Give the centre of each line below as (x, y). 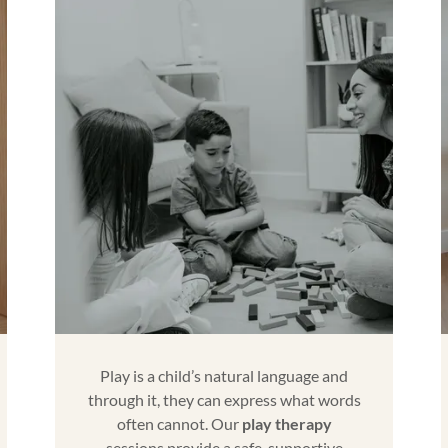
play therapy (286, 423)
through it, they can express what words (224, 399)
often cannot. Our (179, 423)
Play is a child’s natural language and (224, 375)
